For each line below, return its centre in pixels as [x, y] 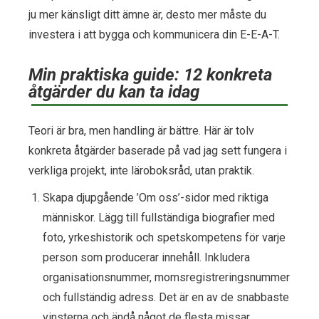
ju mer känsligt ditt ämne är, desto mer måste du [147, 14]
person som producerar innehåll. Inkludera [146, 257]
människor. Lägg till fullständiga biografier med [159, 217]
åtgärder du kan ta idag [114, 91]
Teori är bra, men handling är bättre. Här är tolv [141, 130]
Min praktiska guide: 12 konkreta [150, 74]
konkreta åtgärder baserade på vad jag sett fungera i [158, 150]
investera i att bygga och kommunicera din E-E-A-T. [154, 34]
